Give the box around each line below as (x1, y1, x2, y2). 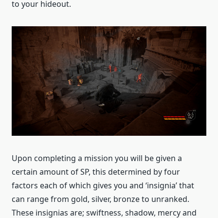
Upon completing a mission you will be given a (12, 153, 182, 164)
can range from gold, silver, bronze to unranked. (12, 194, 189, 205)
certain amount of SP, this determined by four (12, 166, 180, 178)
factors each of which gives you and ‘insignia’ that (12, 180, 194, 191)
